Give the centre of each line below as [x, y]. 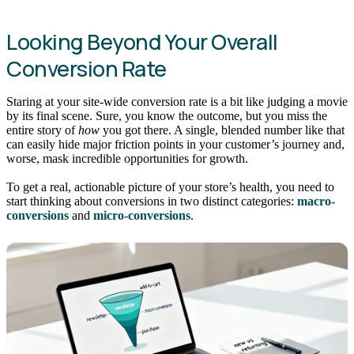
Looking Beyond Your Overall [142, 42]
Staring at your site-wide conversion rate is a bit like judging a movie [177, 102]
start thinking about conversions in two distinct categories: [152, 201]
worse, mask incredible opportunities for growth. [127, 159]
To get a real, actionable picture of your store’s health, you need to [170, 186]
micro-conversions [142, 215]
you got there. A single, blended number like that [222, 130]
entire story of [42, 130]
